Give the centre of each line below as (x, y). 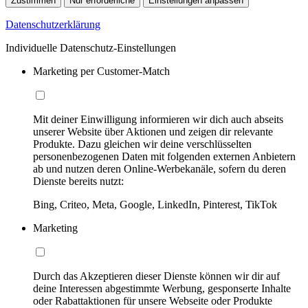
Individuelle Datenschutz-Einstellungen (91, 47)
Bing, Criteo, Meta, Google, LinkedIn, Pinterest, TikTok (155, 204)
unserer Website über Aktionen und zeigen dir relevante (153, 131)
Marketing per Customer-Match (101, 71)
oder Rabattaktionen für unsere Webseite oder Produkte (153, 300)
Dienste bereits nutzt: (78, 181)
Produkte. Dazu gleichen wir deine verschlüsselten (142, 144)
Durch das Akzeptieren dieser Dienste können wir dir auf (156, 276)
